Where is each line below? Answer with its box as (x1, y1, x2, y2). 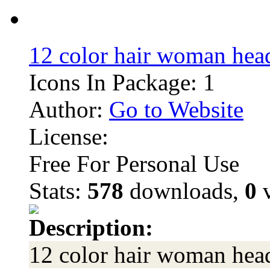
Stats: (29, 178, 87, 204)
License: (29, 124, 108, 149)
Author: (29, 96, 109, 122)
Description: (29, 215, 153, 240)
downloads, (124, 178, 245, 204)
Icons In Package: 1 (29, 69, 215, 95)
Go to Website (109, 96, 243, 122)
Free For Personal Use (29, 151, 239, 177)
